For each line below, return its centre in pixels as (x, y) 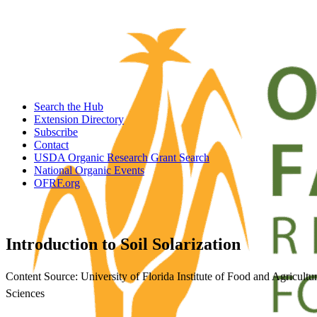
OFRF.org (57, 183)
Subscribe (56, 132)
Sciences (25, 293)
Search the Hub (69, 106)
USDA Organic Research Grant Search (122, 157)
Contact (51, 145)
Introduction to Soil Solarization (123, 244)
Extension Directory (79, 119)
